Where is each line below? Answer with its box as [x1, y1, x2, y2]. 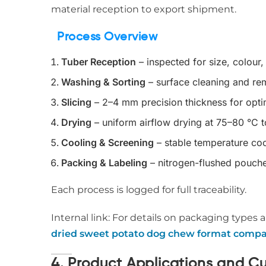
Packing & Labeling [61, 157, 147, 169]
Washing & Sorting [61, 76, 145, 88]
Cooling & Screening [61, 137, 154, 148]
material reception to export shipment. [51, 4, 236, 15]
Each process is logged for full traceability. [51, 184, 246, 195]
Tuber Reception [61, 56, 136, 68]
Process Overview [57, 31, 157, 43]
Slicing [61, 96, 91, 108]
